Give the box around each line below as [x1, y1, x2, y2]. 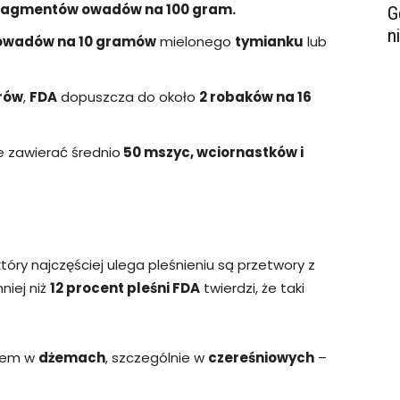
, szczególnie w [105, 347, 208, 367]
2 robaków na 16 [199, 87, 312, 106]
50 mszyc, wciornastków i [121, 142, 304, 162]
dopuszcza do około [57, 87, 199, 106]
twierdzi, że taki [200, 278, 304, 297]
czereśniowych [208, 347, 314, 367]
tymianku [235, 31, 304, 51]
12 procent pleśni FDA [50, 278, 200, 297]
